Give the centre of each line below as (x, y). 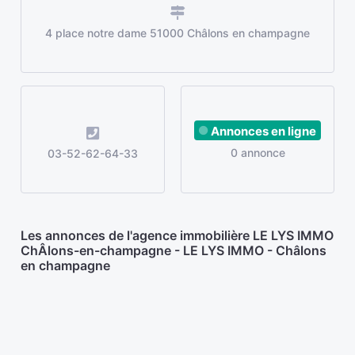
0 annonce (258, 152)
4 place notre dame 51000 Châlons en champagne (177, 33)
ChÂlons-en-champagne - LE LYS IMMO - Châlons (174, 250)
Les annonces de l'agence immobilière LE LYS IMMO (177, 235)
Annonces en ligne (263, 131)
